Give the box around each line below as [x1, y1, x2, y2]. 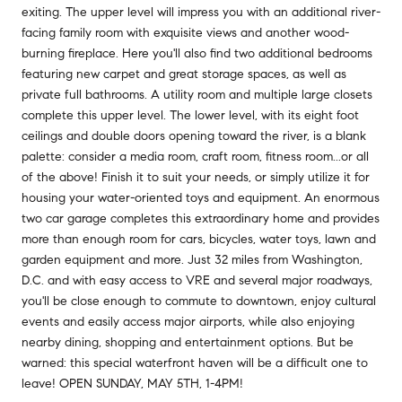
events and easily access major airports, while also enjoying [22, 313, 354, 329]
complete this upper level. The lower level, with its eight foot [22, 107, 359, 123]
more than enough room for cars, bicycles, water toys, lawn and [22, 231, 376, 247]
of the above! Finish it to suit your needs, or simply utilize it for [22, 169, 370, 185]
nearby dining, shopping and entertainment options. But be [22, 334, 354, 350]
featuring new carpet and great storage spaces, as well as [22, 66, 346, 82]
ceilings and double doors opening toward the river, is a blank [22, 127, 366, 144]
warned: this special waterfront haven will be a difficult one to [22, 354, 368, 371]
